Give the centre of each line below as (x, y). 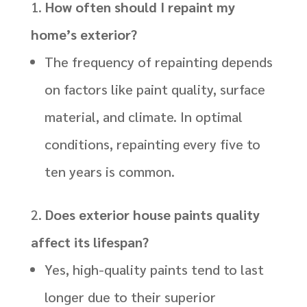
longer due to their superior (130, 296)
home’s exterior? (84, 34)
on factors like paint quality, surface (155, 89)
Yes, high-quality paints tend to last (154, 269)
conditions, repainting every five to (152, 144)
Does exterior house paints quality (152, 214)
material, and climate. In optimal (143, 116)
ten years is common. (109, 171)
